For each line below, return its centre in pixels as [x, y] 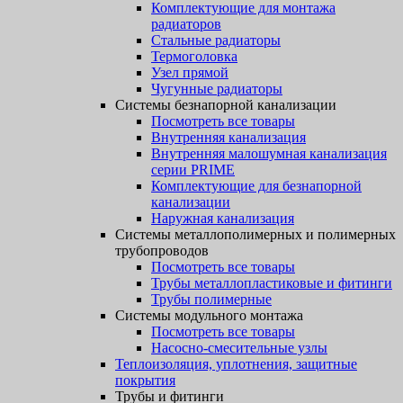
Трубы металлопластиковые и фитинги [272, 283]
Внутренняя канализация [228, 137]
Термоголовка [194, 56]
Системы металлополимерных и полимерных [255, 234]
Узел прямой [190, 72]
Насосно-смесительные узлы [239, 348]
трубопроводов [162, 251]
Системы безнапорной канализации [226, 105]
